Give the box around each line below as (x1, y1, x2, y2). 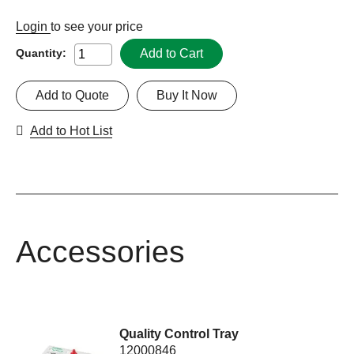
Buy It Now (156, 88, 217, 102)
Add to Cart (140, 46, 203, 60)
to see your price (51, 19, 143, 33)
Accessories (16, 234, 185, 269)
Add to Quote (36, 88, 109, 102)
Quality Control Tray (119, 326, 239, 341)
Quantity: (16, 46, 66, 59)
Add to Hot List (30, 123, 112, 137)
